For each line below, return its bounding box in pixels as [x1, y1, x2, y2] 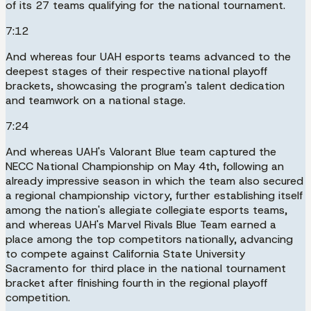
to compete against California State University [6, 246, 245, 261]
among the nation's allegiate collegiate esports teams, [6, 202, 287, 217]
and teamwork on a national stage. [6, 92, 185, 108]
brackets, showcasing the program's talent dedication [6, 78, 285, 93]
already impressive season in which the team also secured [6, 173, 303, 188]
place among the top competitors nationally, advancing [6, 231, 293, 246]
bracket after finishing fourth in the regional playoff [6, 275, 267, 290]
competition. [6, 289, 70, 305]
